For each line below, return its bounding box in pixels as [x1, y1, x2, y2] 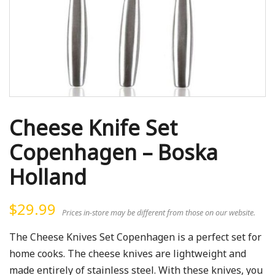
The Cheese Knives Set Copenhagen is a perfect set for [9, 230, 262, 244]
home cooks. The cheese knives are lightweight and [9, 247, 247, 261]
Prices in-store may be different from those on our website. [62, 207, 256, 219]
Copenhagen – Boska [9, 137, 218, 166]
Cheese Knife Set [9, 113, 177, 142]
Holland [9, 162, 87, 191]
